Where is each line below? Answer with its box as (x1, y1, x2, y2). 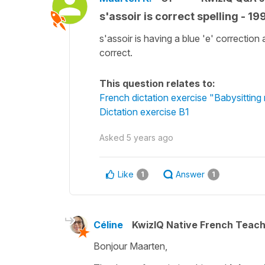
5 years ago (127, 132, 173, 143)
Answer (176, 169, 205, 179)
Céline (93, 218, 123, 231)
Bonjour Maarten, (93, 240, 167, 252)
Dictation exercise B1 (99, 105, 189, 118)
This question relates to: (99, 77, 215, 89)
